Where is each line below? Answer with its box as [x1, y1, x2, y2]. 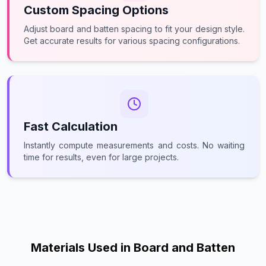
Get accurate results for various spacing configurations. [24, 36, 240, 46]
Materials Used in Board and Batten [31, 240, 235, 255]
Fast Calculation [24, 119, 118, 134]
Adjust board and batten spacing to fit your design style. [24, 24, 245, 34]
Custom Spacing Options [24, 3, 169, 17]
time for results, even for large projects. [24, 152, 179, 162]
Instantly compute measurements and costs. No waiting [24, 140, 245, 150]
